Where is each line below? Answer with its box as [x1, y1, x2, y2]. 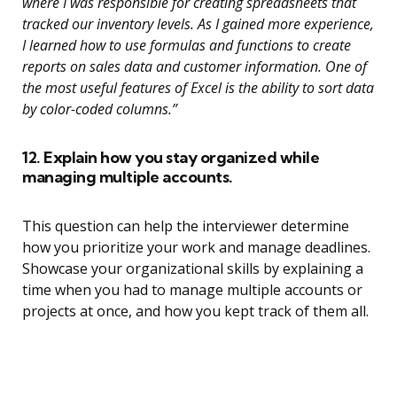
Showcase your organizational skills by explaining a [22, 259, 363, 279]
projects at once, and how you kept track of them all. [22, 301, 369, 322]
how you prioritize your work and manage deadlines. [22, 237, 370, 258]
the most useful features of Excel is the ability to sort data [22, 78, 374, 98]
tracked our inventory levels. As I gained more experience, [22, 14, 374, 35]
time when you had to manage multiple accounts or [22, 280, 362, 300]
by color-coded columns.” [22, 99, 177, 120]
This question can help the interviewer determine [22, 216, 349, 237]
